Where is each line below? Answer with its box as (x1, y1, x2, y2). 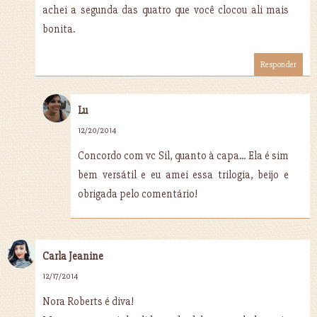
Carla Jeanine (42, 249, 103, 263)
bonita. (42, 22, 75, 35)
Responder (260, 59, 296, 70)
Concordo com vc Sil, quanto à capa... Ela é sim (78, 149, 289, 162)
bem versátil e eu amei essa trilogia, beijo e (78, 168, 289, 181)
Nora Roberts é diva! (42, 294, 134, 308)
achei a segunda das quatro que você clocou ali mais (42, 3, 289, 16)
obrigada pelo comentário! (78, 187, 197, 200)
